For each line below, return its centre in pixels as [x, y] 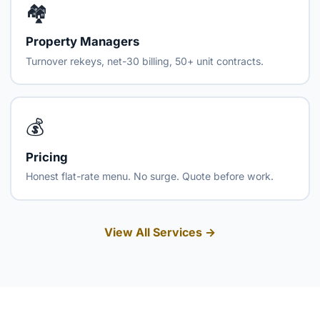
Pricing [47, 157]
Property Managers [83, 42]
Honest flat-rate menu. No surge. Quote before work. [150, 176]
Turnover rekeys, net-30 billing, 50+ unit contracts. [145, 61]
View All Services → [160, 232]
